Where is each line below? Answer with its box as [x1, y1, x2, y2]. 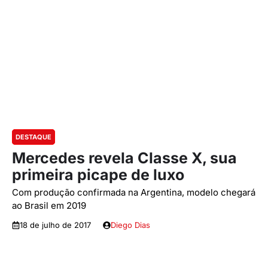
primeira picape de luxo [12, 166, 184, 184]
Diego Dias [111, 220, 150, 230]
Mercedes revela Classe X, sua [12, 149, 237, 167]
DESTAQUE [16, 133, 51, 141]
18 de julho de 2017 [20, 220, 91, 230]
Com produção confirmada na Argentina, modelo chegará [12, 187, 255, 198]
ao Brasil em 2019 [12, 200, 86, 211]
